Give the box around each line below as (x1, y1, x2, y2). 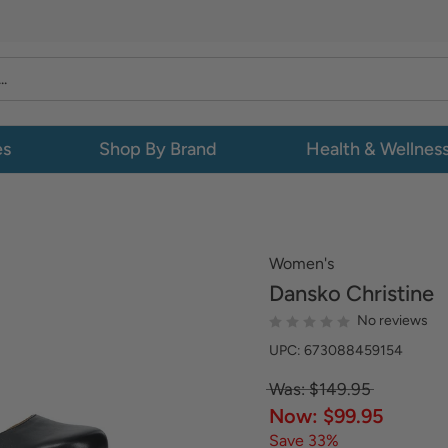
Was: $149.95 (269, 379, 371, 399)
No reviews (357, 312, 428, 329)
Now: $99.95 (269, 404, 384, 428)
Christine (341, 280, 434, 307)
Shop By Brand (99, 138, 218, 160)
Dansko (269, 280, 341, 307)
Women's (269, 254, 334, 273)
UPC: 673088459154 (269, 342, 403, 359)
